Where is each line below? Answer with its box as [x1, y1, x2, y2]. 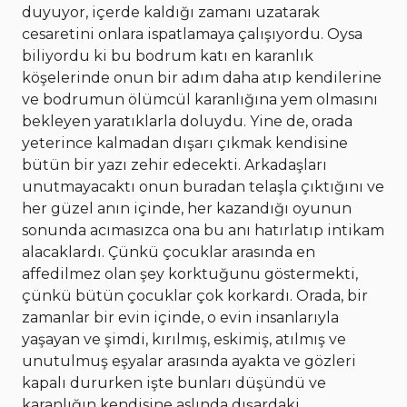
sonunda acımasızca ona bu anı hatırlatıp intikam [22, 222, 384, 240]
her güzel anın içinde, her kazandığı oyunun [22, 200, 352, 218]
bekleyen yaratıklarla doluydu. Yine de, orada [22, 113, 352, 131]
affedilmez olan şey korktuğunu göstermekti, [22, 265, 358, 283]
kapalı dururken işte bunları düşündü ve [22, 374, 326, 392]
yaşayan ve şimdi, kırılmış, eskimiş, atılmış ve [22, 331, 346, 349]
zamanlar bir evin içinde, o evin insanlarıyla [22, 309, 339, 327]
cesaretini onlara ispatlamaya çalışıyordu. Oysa [22, 25, 362, 44]
